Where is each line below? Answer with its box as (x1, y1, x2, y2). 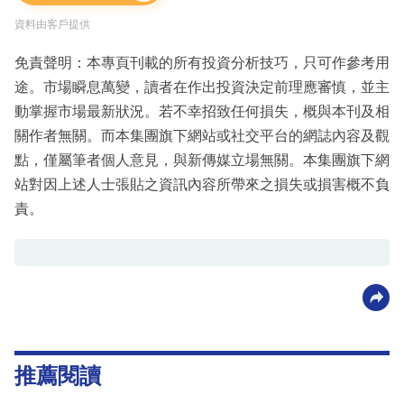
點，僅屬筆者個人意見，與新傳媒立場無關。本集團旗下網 (14, 152, 390, 169)
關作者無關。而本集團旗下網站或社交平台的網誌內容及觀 (14, 128, 390, 144)
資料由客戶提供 (14, 18, 90, 32)
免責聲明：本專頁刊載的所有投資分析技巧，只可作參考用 (14, 55, 390, 71)
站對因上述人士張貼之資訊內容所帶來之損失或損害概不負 (14, 177, 390, 193)
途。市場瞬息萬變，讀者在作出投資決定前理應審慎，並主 (14, 79, 390, 96)
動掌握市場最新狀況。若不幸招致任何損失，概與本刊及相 (14, 104, 390, 120)
